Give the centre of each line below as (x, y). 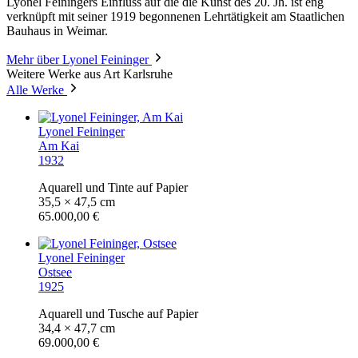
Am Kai (59, 145)
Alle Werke (35, 89)
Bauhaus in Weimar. (57, 30)
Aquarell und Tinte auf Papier (113, 187)
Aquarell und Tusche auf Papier (118, 313)
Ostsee (55, 272)
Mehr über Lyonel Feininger (78, 59)
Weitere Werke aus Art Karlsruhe (89, 74)
